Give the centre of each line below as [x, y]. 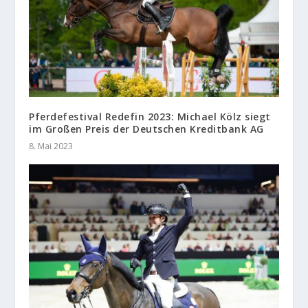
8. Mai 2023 [51, 146]
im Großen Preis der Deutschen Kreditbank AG [146, 129]
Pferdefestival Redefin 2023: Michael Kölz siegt [150, 116]
